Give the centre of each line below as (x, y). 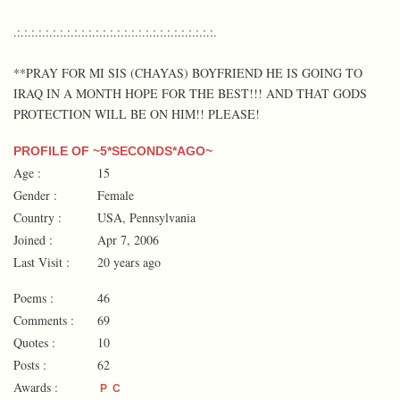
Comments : (44, 320)
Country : (37, 217)
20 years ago (127, 262)
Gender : (35, 195)
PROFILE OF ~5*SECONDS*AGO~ (113, 150)
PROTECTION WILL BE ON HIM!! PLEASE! (137, 113)
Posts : (30, 364)
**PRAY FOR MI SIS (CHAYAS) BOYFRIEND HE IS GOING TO (188, 72)
